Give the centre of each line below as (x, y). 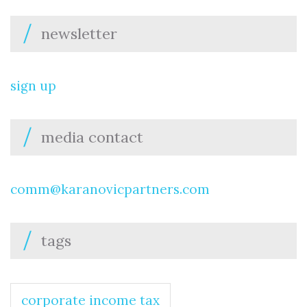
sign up (33, 86)
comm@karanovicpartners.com (110, 189)
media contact (92, 137)
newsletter (79, 34)
